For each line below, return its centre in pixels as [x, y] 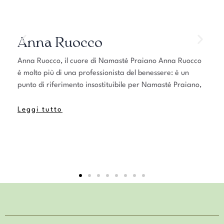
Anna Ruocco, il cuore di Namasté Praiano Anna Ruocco [109, 61]
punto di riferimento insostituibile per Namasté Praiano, [109, 85]
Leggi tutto [40, 110]
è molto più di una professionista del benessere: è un [103, 73]
